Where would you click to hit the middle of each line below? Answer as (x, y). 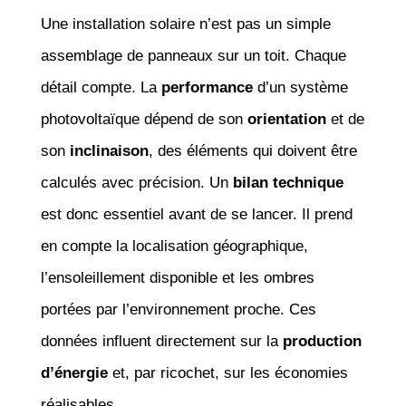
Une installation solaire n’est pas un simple (185, 24)
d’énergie (74, 372)
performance (207, 87)
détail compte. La (101, 87)
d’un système (300, 87)
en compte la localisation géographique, (174, 246)
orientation (286, 119)
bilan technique (288, 182)
